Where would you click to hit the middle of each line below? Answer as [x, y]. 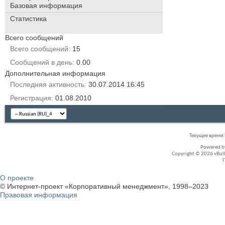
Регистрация [31, 98]
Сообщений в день [41, 63]
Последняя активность [47, 85]
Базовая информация [46, 6]
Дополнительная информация [55, 74]
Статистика [28, 19]
